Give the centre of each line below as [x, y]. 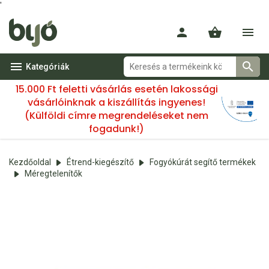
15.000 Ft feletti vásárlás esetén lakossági [116, 89]
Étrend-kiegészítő [100, 162]
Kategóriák [47, 67]
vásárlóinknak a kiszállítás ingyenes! [117, 102]
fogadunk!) [117, 129]
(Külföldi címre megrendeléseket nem [117, 116]
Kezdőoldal [30, 162]
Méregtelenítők [53, 174]
